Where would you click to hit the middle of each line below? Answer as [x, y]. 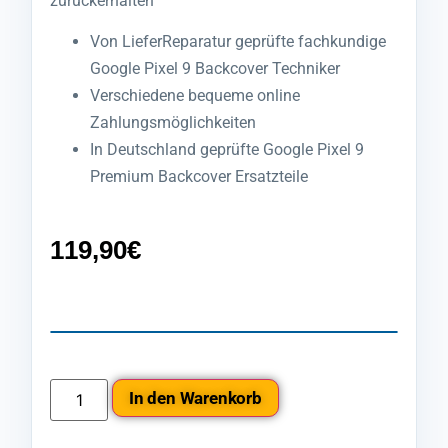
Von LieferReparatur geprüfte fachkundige [238, 42]
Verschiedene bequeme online [195, 96]
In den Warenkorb [195, 397]
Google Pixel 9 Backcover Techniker [215, 69]
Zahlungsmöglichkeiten [173, 123]
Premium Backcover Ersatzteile [199, 177]
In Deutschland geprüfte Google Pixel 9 [227, 150]
